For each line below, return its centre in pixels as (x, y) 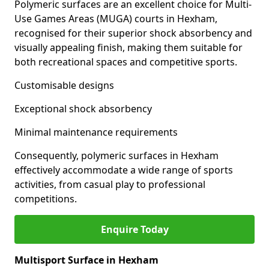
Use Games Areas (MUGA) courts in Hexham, (116, 19)
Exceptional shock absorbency (83, 109)
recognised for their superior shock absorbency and (133, 33)
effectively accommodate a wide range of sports (124, 170)
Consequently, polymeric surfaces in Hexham (116, 156)
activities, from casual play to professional (110, 184)
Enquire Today (134, 229)
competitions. (46, 199)
